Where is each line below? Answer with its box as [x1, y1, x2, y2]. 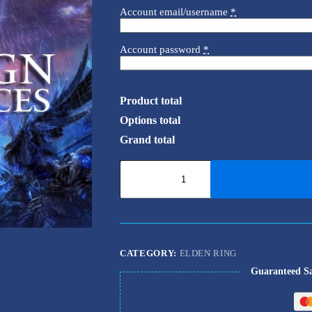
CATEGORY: [120, 248, 180, 259]
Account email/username [120, 6, 228, 18]
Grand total [120, 134, 175, 146]
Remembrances [119, 207, 186, 219]
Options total [120, 114, 180, 127]
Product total [120, 95, 182, 107]
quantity [119, 219, 155, 231]
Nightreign [119, 183, 166, 195]
